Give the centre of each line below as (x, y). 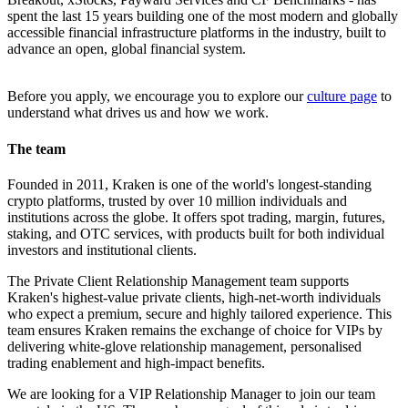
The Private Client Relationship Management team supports (178, 280)
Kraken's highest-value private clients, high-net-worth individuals (194, 297)
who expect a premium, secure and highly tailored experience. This (199, 313)
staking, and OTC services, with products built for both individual (196, 233)
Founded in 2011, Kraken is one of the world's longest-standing (189, 184)
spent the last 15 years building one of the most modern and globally (203, 16)
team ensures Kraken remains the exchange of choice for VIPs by (195, 330)
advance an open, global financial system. (127, 49)
